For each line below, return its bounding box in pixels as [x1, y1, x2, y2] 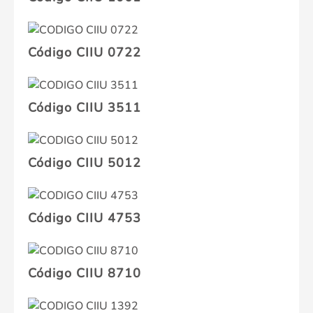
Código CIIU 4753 [28, 210, 141, 227]
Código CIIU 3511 [28, 99, 141, 117]
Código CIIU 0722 [28, 44, 141, 61]
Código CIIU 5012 [28, 154, 141, 172]
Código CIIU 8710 [28, 265, 141, 282]
